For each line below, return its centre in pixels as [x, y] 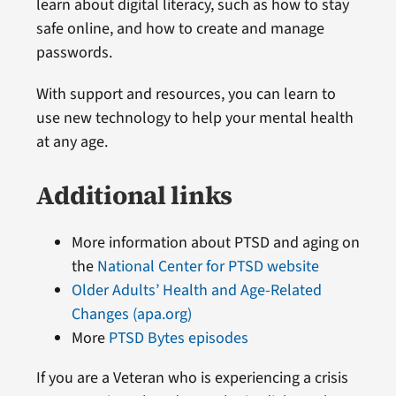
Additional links [134, 195]
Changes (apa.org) [131, 314]
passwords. [74, 52]
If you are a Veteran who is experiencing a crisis [192, 377]
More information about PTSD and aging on [215, 242]
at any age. [72, 141]
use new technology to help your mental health [194, 118]
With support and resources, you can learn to [186, 94]
